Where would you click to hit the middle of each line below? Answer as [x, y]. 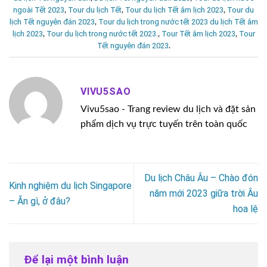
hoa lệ [246, 209]
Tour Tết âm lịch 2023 [198, 33]
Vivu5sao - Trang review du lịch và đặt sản [168, 109]
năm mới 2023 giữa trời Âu [204, 193]
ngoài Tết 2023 [39, 10]
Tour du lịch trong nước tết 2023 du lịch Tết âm [178, 21]
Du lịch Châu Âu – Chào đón [201, 178]
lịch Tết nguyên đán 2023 [52, 21]
